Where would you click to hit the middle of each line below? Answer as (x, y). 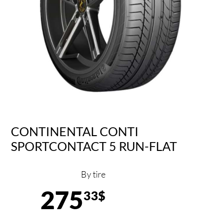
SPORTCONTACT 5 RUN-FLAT (94, 146)
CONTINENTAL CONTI (75, 131)
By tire (93, 174)
